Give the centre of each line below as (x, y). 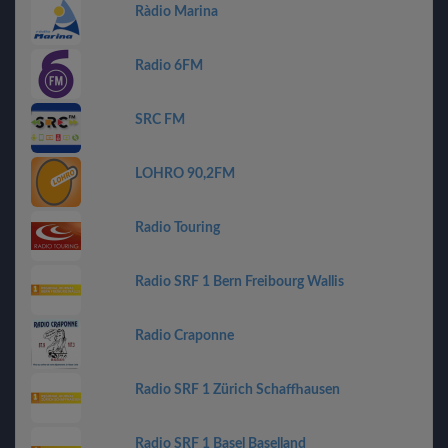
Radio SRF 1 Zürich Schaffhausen (237, 389)
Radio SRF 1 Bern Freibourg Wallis (239, 281)
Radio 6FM (169, 65)
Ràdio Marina (176, 11)
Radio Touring (177, 227)
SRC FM (160, 119)
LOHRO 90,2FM (185, 173)
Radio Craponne (184, 335)
